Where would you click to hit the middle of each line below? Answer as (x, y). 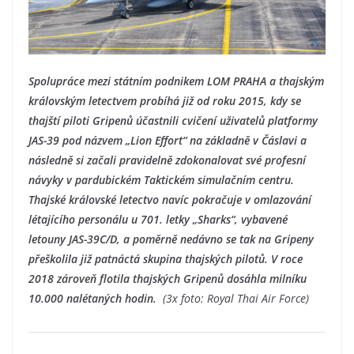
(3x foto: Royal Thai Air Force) (234, 298)
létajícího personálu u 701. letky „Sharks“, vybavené (158, 219)
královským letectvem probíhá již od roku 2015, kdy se (165, 100)
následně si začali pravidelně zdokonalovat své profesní (167, 160)
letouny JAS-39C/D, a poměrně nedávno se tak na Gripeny (171, 239)
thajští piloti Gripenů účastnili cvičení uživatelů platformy (173, 120)
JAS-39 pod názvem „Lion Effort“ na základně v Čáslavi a (168, 140)
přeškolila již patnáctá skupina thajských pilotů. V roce (166, 258)
